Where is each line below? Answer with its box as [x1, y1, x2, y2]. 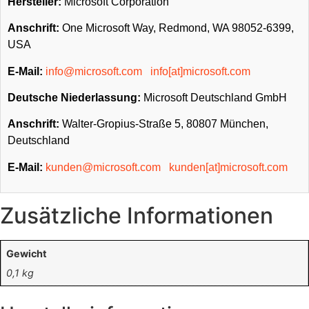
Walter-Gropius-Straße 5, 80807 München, [59, 118, 268, 130]
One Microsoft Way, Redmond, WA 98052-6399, [59, 22, 294, 34]
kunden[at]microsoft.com [169, 161, 288, 173]
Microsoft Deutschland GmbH [141, 91, 287, 103]
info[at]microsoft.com [150, 65, 250, 77]
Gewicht [6, 247, 48, 259]
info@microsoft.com [46, 65, 142, 77]
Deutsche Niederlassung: [8, 91, 141, 103]
